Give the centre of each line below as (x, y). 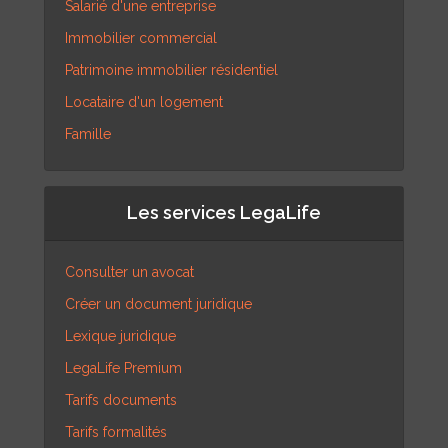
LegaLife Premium (123, 368)
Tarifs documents (121, 400)
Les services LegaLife (224, 213)
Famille (88, 134)
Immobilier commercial (141, 38)
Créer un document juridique (158, 304)
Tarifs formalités (116, 432)
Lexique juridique (120, 336)
